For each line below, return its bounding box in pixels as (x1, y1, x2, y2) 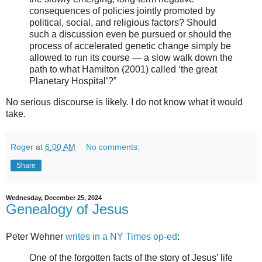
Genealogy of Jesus (6, 201, 129, 217)
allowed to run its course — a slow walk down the (29, 52, 233, 63)
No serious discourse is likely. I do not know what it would (6, 96, 243, 107)
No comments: (86, 142, 140, 151)
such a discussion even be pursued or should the (29, 29, 232, 39)
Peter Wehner (6, 232, 65, 242)
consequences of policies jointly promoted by (29, 5, 215, 16)
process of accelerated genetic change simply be (29, 40, 231, 51)
